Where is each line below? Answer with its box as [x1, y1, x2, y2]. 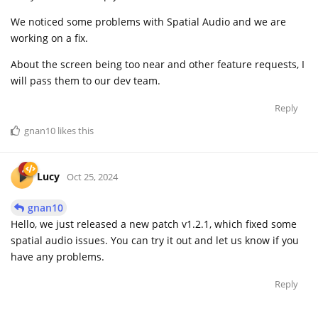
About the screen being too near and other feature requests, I [11, 57, 305, 71]
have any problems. [11, 249, 104, 263]
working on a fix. [11, 31, 88, 45]
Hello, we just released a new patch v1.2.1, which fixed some [11, 216, 297, 231]
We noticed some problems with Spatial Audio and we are [11, 14, 286, 28]
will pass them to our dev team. [11, 73, 160, 87]
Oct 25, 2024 [67, 170, 118, 183]
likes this [55, 124, 94, 137]
